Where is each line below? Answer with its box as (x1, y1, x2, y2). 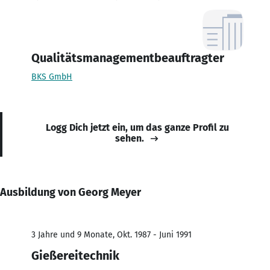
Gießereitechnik (31, 248, 119, 263)
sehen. (115, 132, 144, 144)
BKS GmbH (31, 71, 72, 82)
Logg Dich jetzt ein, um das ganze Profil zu (46, 121, 229, 133)
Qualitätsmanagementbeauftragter (31, 50, 224, 65)
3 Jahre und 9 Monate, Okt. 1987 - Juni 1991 (31, 229, 192, 240)
